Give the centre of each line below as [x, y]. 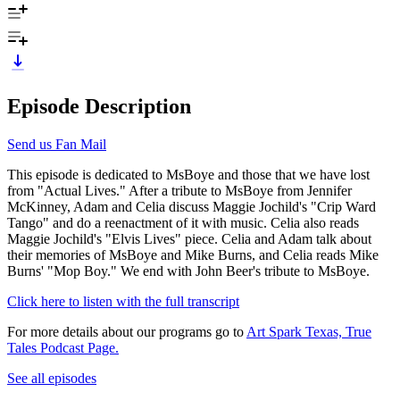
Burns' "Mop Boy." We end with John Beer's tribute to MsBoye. [188, 271]
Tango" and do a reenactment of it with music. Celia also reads [183, 222]
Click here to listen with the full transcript [123, 301]
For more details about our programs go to [127, 331]
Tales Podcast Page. [63, 347]
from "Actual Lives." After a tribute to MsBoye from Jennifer [179, 190]
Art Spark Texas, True [309, 331]
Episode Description [99, 106]
